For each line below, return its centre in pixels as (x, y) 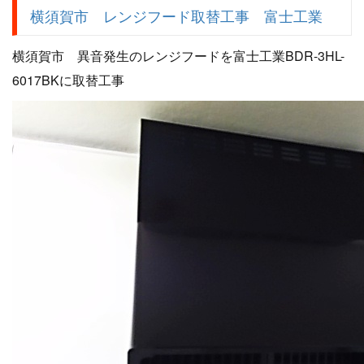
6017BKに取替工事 (68, 80)
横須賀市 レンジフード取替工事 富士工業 (176, 17)
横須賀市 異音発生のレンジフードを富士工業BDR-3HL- (178, 56)
